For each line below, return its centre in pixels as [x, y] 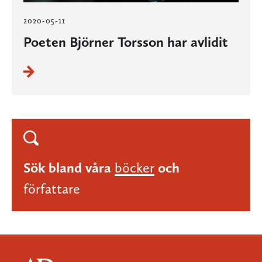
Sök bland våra [67, 168]
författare [52, 189]
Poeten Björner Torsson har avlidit [126, 42]
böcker [135, 168]
